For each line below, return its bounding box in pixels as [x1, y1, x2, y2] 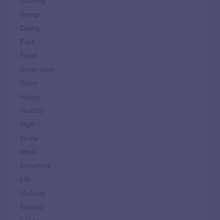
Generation [20, 65, 55, 73]
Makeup [20, 189, 45, 197]
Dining [20, 24, 40, 32]
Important [20, 162, 50, 169]
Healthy [20, 107, 44, 114]
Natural [20, 203, 43, 211]
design [20, 10, 41, 18]
